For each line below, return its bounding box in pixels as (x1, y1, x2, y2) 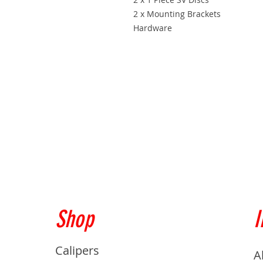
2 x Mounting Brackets (133, 8, 221, 19)
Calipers (55, 242, 99, 258)
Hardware (133, 22, 172, 33)
